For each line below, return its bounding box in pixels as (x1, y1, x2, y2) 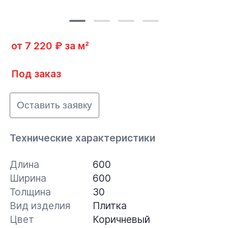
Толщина (10, 186, 51, 198)
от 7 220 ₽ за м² (11, 39, 89, 52)
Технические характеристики (10, 131, 156, 144)
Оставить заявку (17, 99, 93, 110)
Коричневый (93, 213, 151, 226)
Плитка (93, 199, 127, 212)
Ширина (10, 172, 47, 185)
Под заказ (11, 68, 61, 80)
